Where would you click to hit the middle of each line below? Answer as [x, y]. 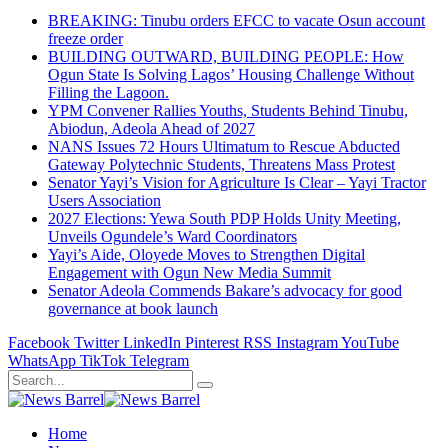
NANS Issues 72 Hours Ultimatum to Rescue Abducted [224, 146]
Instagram [307, 342]
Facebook [39, 342]
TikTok [103, 360]
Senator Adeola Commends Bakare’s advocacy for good [225, 290]
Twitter [96, 342]
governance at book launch [133, 308]
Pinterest [212, 342]
